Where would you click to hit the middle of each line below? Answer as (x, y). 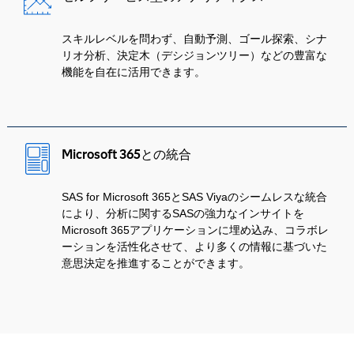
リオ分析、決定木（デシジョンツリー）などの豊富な (195, 55)
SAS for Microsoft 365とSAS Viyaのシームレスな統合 (195, 197)
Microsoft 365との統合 (127, 154)
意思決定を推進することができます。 (156, 263)
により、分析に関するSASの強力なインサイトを (183, 213)
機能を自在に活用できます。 (134, 72)
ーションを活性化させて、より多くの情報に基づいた (195, 247)
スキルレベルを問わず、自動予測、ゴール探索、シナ (195, 39)
